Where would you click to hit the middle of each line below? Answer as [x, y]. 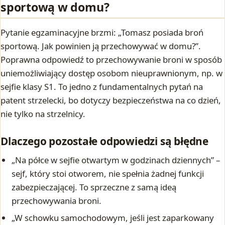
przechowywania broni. [57, 201]
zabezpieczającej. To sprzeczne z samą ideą [94, 187]
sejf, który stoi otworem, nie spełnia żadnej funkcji [108, 174]
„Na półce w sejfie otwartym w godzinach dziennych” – [116, 160]
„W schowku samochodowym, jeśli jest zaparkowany [113, 217]
